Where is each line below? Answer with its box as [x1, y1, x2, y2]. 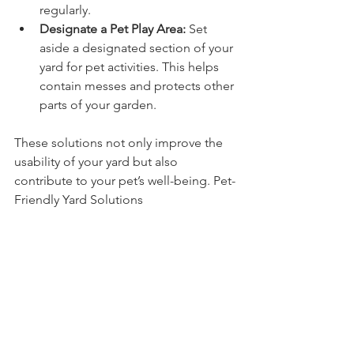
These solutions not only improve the [14, 135, 226, 150]
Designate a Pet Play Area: [40, 21, 186, 36]
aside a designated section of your [40, 40, 236, 55]
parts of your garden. [40, 97, 156, 112]
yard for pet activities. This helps [40, 59, 222, 74]
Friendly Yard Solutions [14, 192, 143, 207]
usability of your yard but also [14, 154, 181, 169]
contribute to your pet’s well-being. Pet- [14, 173, 235, 188]
